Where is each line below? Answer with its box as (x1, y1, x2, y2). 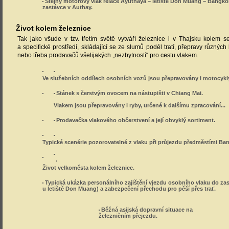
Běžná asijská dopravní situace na (100, 207, 193, 213)
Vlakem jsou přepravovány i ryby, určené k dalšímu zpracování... (54, 102, 226, 108)
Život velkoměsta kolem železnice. (42, 165, 135, 171)
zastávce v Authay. (42, 4, 93, 10)
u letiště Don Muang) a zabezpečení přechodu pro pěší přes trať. (42, 186, 216, 192)
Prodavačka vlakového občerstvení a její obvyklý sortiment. (55, 117, 216, 123)
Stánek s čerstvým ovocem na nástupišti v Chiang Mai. (55, 90, 203, 96)
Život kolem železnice (16, 24, 91, 32)
